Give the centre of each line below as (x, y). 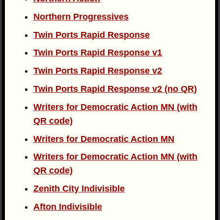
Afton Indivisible (68, 207)
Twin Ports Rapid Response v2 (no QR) (115, 89)
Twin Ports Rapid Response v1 (98, 53)
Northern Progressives (81, 16)
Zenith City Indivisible (79, 189)
